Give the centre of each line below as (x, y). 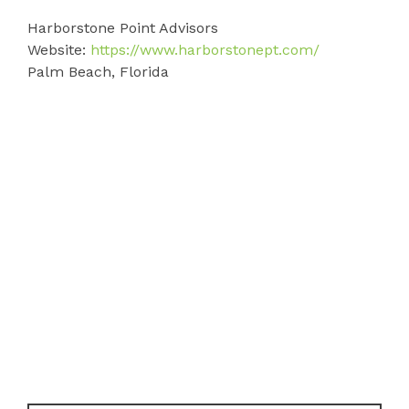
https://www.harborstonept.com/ (205, 49)
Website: (57, 49)
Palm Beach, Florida (98, 71)
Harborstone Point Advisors (123, 27)
